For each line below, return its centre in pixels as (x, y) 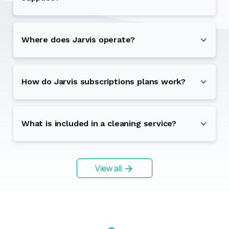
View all (109, 168)
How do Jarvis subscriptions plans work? (104, 82)
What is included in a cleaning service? (99, 123)
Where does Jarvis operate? (78, 40)
